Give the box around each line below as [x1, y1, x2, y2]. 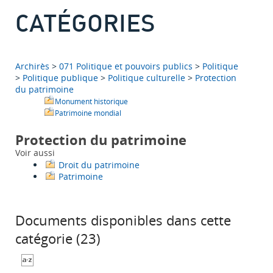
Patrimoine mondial [55, 108, 121, 119]
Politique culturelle [108, 72, 185, 84]
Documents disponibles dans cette [15, 211, 231, 230]
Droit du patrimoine [58, 159, 140, 171]
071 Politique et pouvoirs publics [59, 60, 193, 73]
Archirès [15, 60, 52, 73]
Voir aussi [15, 147, 55, 159]
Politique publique [23, 72, 98, 84]
